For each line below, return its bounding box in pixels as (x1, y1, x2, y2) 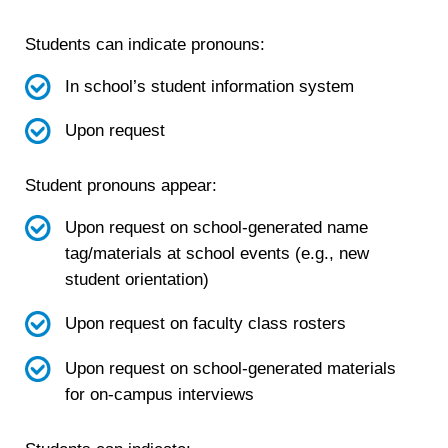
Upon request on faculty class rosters (64, 314, 346, 334)
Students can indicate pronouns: (25, 34, 266, 54)
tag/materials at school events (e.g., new (64, 244, 369, 264)
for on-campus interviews (64, 384, 254, 404)
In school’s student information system (64, 76, 354, 96)
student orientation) (64, 270, 209, 290)
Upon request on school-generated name (64, 218, 368, 238)
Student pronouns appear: (25, 176, 218, 196)
